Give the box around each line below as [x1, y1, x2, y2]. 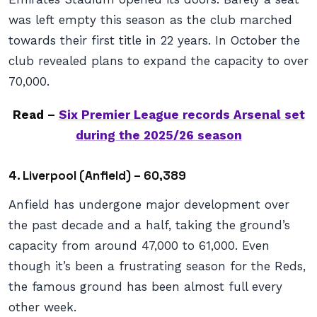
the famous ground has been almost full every [8, 279, 282, 294]
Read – [12, 108, 59, 122]
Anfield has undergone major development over [8, 197, 289, 212]
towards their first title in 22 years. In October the [8, 33, 300, 47]
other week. [8, 300, 76, 314]
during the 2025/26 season [75, 128, 242, 142]
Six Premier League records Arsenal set [58, 108, 305, 122]
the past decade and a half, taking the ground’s [8, 218, 290, 232]
